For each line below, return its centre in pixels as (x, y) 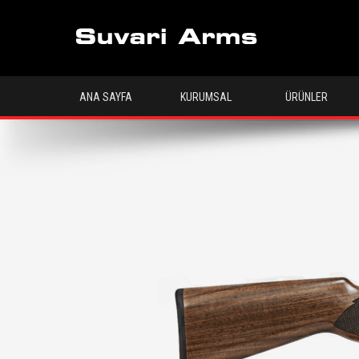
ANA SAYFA (106, 97)
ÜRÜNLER (306, 97)
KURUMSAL (206, 97)
